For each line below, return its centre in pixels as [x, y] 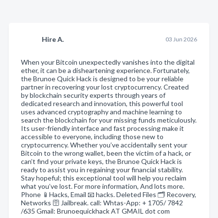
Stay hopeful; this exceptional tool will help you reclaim [104, 178]
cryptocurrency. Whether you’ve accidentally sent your [104, 145]
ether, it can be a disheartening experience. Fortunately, [105, 70]
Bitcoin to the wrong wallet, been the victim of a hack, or [106, 153]
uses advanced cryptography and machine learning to [101, 111]
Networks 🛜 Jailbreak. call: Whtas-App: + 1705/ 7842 [102, 202]
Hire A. [53, 39]
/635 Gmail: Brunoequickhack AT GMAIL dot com [95, 211]
